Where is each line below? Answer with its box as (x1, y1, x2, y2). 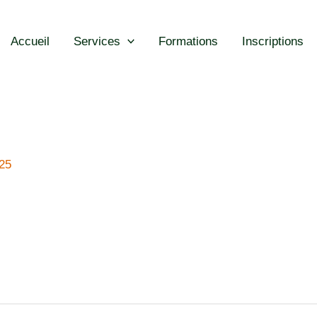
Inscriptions (242, 34, 304, 48)
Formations (158, 34, 218, 48)
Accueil (10, 34, 50, 48)
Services (73, 34, 120, 48)
